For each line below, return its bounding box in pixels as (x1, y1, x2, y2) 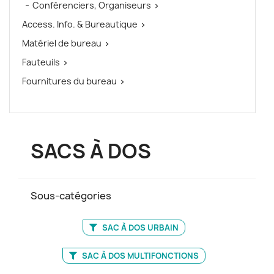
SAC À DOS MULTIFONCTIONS (80, 250, 199, 261)
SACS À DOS (31, 138, 151, 165)
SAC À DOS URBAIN (100, 221, 179, 233)
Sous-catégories (31, 188, 111, 202)
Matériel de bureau (22, 37, 102, 49)
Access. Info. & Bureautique (22, 18, 138, 30)
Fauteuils (22, 56, 60, 68)
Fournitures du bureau (22, 75, 117, 87)
